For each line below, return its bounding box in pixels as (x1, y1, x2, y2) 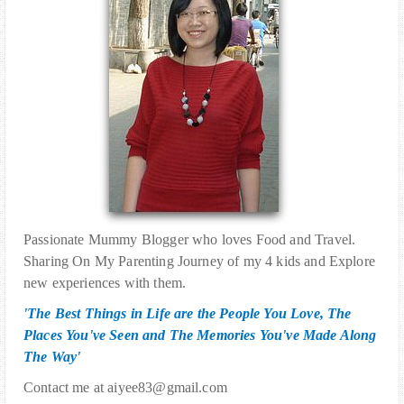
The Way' (23, 349, 81, 365)
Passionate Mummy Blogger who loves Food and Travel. (23, 232, 356, 248)
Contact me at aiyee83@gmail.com (23, 380, 227, 396)
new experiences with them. (23, 275, 187, 291)
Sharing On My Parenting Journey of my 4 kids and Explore (23, 253, 375, 270)
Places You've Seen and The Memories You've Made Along (23, 327, 377, 344)
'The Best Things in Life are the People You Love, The (23, 306, 352, 322)
